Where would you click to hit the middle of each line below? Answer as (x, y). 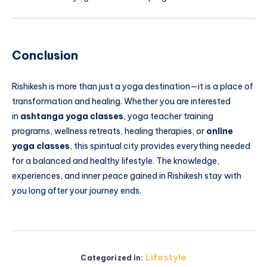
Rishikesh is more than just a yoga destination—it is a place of (133, 87)
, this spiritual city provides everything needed (160, 146)
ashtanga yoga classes (72, 117)
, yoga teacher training (168, 117)
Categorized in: (112, 257)
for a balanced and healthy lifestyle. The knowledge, (116, 161)
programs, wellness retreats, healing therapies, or (109, 131)
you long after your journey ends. (77, 191)
